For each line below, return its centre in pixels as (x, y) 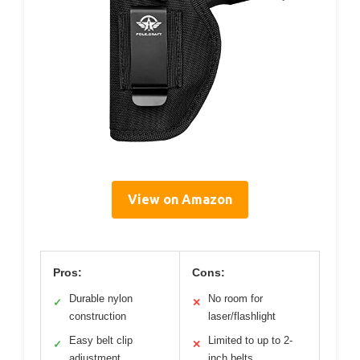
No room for (235, 298)
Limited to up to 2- (250, 340)
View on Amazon (180, 199)
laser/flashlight (242, 316)
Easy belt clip (101, 340)
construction (98, 316)
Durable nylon (101, 298)
